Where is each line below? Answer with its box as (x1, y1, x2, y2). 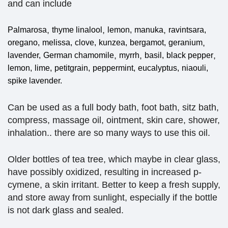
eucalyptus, (138, 64, 179, 73)
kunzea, (99, 38, 127, 47)
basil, (145, 51, 164, 60)
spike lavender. (8, 76, 62, 85)
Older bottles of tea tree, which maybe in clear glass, (8, 154, 220, 165)
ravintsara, (168, 25, 206, 35)
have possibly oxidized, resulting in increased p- (8, 167, 202, 178)
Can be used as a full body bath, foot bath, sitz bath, (8, 102, 219, 113)
